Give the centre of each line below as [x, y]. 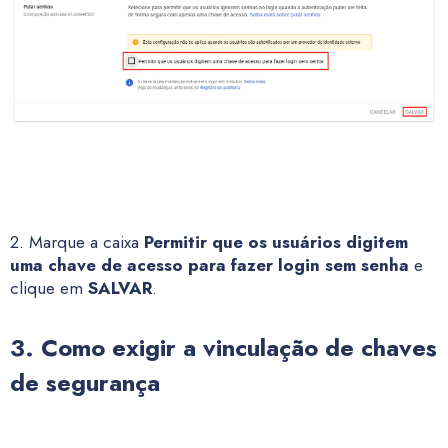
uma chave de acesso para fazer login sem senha [209, 265]
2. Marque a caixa [77, 242]
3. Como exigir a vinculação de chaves [223, 347]
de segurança [85, 382]
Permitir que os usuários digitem [276, 242]
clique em [49, 288]
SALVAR [120, 288]
